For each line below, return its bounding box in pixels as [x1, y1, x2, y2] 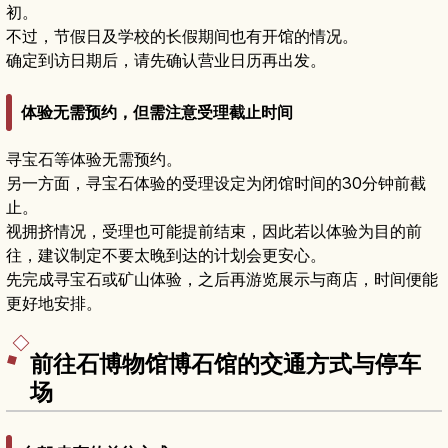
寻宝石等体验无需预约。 [6, 148, 182, 169]
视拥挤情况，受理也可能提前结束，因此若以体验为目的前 [6, 220, 422, 241]
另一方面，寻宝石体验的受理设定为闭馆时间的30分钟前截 [6, 172, 426, 193]
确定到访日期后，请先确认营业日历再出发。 [6, 49, 326, 70]
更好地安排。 [6, 292, 102, 313]
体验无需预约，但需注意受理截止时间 [21, 101, 293, 122]
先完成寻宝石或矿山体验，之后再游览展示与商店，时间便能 [6, 268, 438, 289]
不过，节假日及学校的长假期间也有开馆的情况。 [6, 25, 358, 46]
